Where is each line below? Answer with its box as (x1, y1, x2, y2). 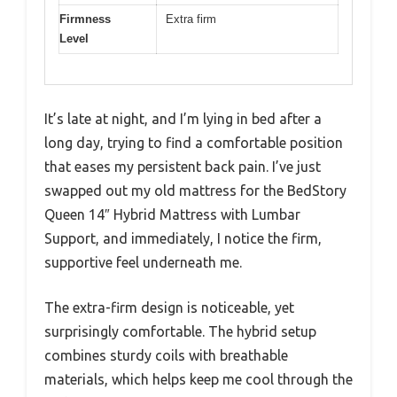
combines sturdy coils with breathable (44, 347, 288, 364)
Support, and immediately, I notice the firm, (44, 230, 322, 247)
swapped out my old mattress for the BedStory (44, 183, 346, 199)
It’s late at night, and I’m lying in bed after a (44, 111, 322, 128)
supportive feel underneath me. (44, 254, 242, 271)
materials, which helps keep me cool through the (44, 371, 353, 388)
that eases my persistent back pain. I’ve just (44, 159, 321, 175)
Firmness (59, 12, 111, 26)
